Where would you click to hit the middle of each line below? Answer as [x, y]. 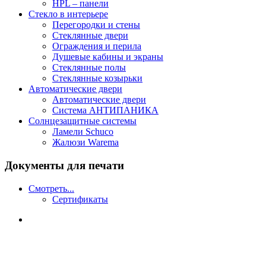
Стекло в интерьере [68, 14]
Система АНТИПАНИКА [105, 110]
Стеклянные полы [89, 68]
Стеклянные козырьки [97, 78]
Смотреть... [51, 188]
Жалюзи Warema [85, 142]
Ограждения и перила [97, 46]
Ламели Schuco [83, 132]
